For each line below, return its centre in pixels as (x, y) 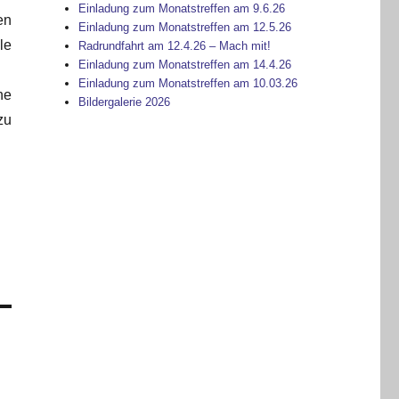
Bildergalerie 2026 (125, 102)
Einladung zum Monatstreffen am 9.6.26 (182, 9)
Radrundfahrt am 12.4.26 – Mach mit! (175, 46)
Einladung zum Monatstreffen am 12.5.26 (185, 28)
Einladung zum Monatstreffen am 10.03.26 (188, 84)
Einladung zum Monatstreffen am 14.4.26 (185, 65)
